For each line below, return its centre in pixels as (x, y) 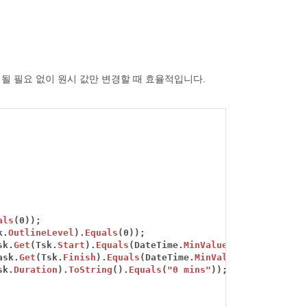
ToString (91, 270)
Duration (36, 270)
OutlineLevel (41, 233)
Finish (80, 258)
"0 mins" (189, 270)
